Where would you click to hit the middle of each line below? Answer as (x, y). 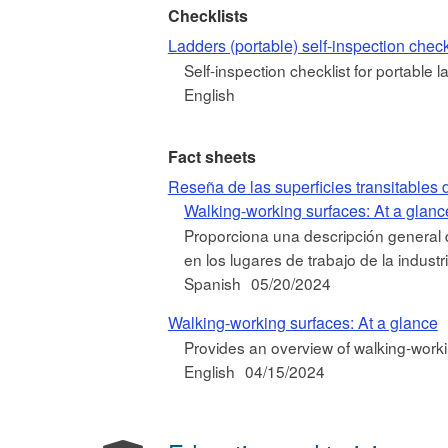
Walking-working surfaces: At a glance (302, 323)
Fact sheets (211, 156)
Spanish (212, 282)
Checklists (207, 15)
